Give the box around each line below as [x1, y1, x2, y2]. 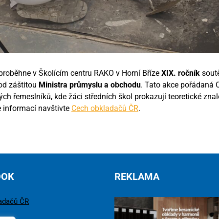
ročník [178, 68, 200, 78]
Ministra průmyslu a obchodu [39, 80, 141, 89]
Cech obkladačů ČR [71, 104, 138, 113]
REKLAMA [114, 171, 159, 182]
